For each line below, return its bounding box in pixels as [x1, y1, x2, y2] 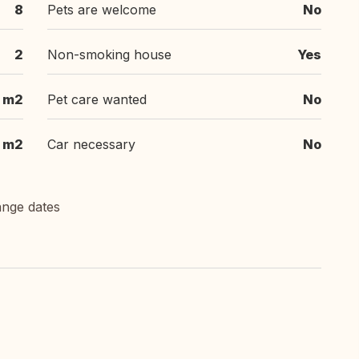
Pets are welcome [47, 2, 156, 18]
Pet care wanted [47, 91, 147, 107]
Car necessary [47, 136, 135, 152]
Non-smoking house [47, 46, 171, 63]
